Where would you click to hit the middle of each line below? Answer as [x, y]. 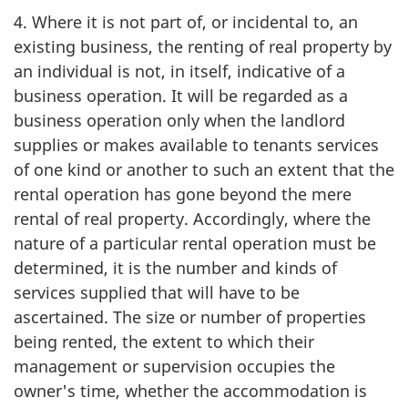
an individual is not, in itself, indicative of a [179, 71]
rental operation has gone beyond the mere [183, 194]
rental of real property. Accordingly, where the [192, 219]
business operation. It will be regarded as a [181, 96]
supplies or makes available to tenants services [196, 145]
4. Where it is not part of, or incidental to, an [186, 22]
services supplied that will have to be [157, 292]
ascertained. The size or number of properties [190, 317]
